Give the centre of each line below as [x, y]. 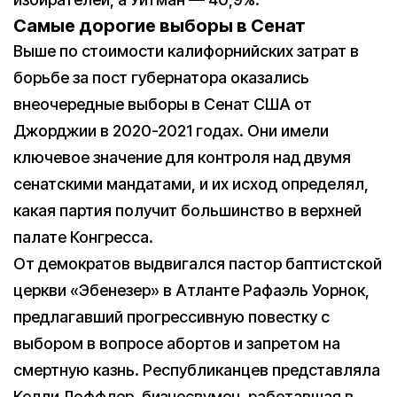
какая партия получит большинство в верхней [187, 210]
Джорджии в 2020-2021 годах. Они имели [171, 130]
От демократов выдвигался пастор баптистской [198, 263]
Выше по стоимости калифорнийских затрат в [186, 51]
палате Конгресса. [83, 237]
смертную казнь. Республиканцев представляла [197, 370]
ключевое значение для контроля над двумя [182, 157]
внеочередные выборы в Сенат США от [163, 104]
